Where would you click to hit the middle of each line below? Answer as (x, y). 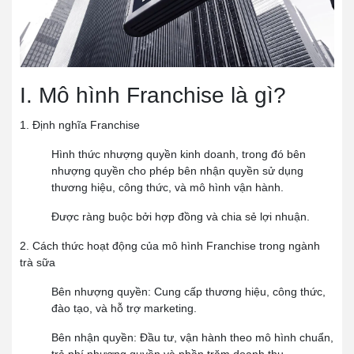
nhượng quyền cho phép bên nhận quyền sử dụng (177, 170)
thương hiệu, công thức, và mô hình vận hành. (168, 187)
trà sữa (38, 262)
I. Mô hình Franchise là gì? (156, 95)
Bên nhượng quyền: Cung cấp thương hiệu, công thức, (188, 291)
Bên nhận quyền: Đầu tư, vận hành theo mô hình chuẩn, (192, 337)
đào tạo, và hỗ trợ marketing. (124, 308)
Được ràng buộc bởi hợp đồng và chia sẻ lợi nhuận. (181, 216)
